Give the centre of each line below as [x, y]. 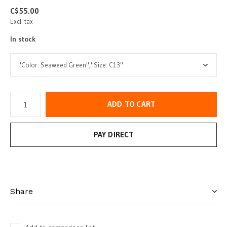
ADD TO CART [131, 104]
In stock [23, 39]
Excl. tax [22, 21]
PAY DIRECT [113, 135]
